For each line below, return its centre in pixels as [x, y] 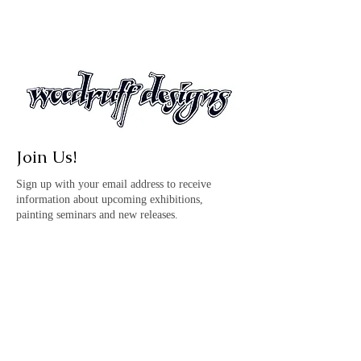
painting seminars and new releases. [97, 215]
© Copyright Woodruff [98, 241]
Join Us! [46, 157]
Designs [46, 263]
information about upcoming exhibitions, [110, 199]
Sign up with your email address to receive [114, 184]
